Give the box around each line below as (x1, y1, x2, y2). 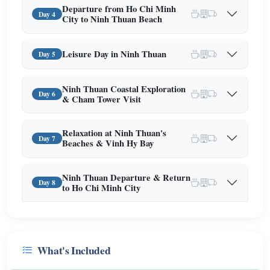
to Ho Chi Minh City (62, 181, 141, 194)
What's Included (37, 242, 111, 258)
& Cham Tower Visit (62, 92, 142, 105)
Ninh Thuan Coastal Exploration (62, 82, 186, 95)
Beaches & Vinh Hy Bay (62, 137, 154, 150)
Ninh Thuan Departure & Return (62, 171, 191, 184)
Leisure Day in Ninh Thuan (62, 48, 167, 61)
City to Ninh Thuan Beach (62, 13, 163, 26)
